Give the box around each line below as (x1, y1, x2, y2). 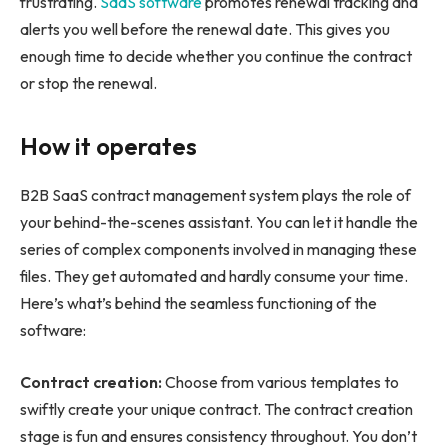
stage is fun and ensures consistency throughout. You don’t (20, 425, 417, 446)
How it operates (20, 131, 197, 162)
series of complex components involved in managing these (20, 239, 417, 260)
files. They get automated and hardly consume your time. (20, 266, 408, 287)
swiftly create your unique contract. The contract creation (20, 398, 413, 419)
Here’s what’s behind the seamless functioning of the (20, 293, 377, 314)
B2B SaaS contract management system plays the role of (20, 185, 411, 206)
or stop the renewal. (20, 73, 157, 94)
